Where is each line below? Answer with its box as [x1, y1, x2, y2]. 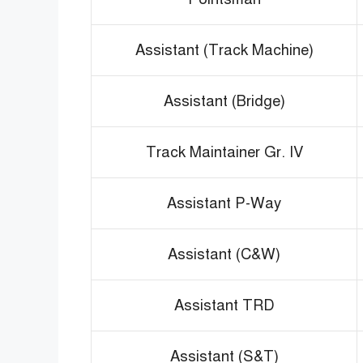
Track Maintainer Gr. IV [145, 142, 303, 161]
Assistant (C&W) [168, 244, 280, 263]
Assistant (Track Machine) [135, 40, 314, 59]
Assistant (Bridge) [163, 91, 285, 110]
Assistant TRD [173, 295, 275, 314]
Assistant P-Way [167, 193, 281, 212]
